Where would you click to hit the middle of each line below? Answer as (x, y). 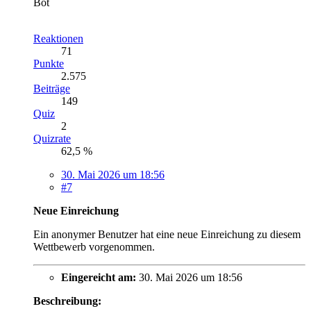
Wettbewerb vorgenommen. (94, 247)
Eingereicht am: (99, 278)
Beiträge (52, 89)
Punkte (49, 64)
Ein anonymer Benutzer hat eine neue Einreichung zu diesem (167, 235)
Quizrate (52, 139)
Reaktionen (58, 39)
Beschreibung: (67, 301)
